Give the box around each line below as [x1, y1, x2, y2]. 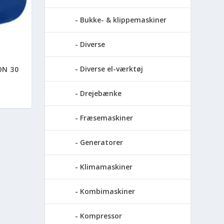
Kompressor [80, 210, 122, 220]
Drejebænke [80, 88, 122, 98]
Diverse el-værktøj [80, 63, 143, 73]
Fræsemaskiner [80, 112, 133, 122]
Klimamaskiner [80, 161, 133, 171]
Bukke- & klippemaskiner [80, 14, 167, 24]
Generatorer [80, 137, 123, 147]
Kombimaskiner [80, 186, 135, 196]
